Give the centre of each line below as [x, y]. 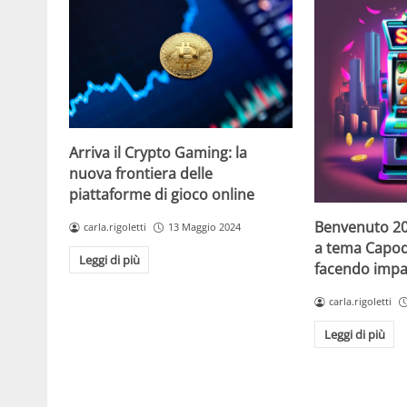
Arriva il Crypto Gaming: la [158, 153]
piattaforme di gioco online [162, 195]
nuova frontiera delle [141, 174]
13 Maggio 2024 [204, 227]
